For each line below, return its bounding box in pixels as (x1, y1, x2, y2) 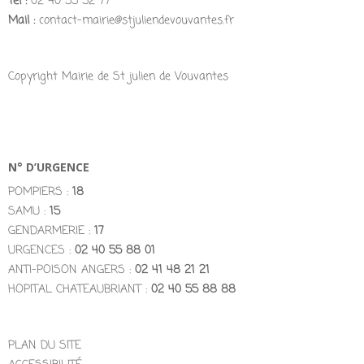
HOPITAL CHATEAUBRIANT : (8, 280, 151, 298)
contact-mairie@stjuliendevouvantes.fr (35, 11, 234, 29)
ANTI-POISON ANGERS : (8, 261, 131, 279)
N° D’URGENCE (8, 158, 89, 175)
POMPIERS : (8, 183, 72, 201)
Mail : (8, 11, 35, 29)
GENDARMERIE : (8, 222, 94, 240)
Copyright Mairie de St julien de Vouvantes (8, 67, 228, 85)
